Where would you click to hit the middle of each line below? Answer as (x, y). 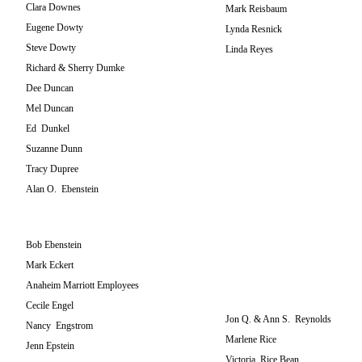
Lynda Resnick (254, 29)
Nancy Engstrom (59, 326)
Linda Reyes (249, 49)
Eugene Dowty (55, 27)
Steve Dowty (51, 48)
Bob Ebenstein (54, 245)
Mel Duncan (50, 108)
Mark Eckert (50, 265)
